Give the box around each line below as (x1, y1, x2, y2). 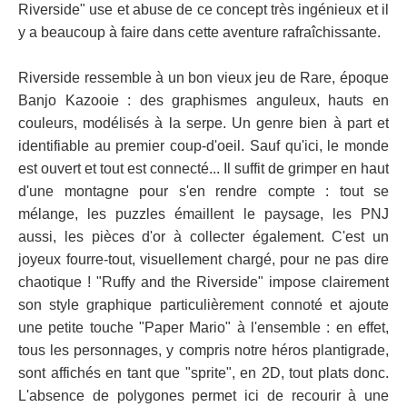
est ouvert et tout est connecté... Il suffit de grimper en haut (18, 161, 389, 176)
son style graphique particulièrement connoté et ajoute (18, 297, 389, 313)
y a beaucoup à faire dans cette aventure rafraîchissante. (18, 25, 381, 40)
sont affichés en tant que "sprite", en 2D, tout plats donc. (18, 365, 389, 381)
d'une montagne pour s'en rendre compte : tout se (18, 184, 389, 199)
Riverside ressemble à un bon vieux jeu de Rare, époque (18, 70, 389, 85)
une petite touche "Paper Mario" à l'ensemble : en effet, (18, 320, 389, 335)
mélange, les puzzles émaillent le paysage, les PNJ (18, 206, 389, 222)
